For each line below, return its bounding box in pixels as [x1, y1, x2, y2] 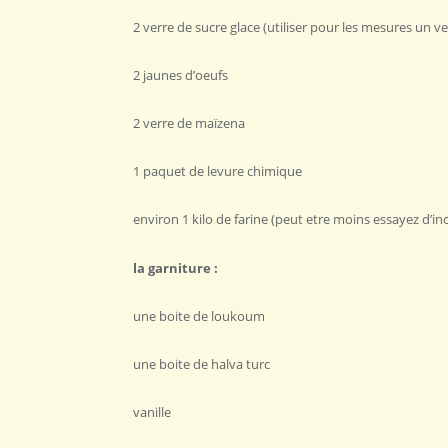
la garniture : [133, 258, 221, 277]
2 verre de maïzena [133, 114, 245, 133]
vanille [133, 403, 171, 422]
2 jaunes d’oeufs [133, 66, 228, 85]
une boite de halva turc [133, 354, 270, 373]
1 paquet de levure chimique [133, 162, 302, 181]
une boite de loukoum [133, 306, 265, 325]
